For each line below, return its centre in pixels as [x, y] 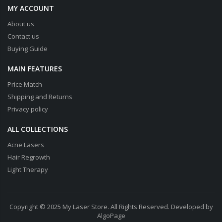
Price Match [25, 84]
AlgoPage [111, 215]
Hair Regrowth [29, 157]
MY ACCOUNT [31, 8]
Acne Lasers [26, 144]
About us [21, 24]
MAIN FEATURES [35, 68]
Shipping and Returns [40, 96]
